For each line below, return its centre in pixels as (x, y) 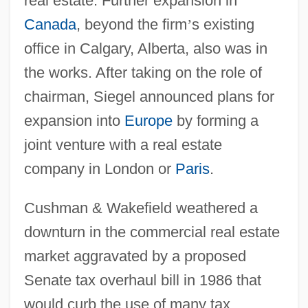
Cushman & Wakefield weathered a (141, 208)
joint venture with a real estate (123, 144)
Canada (50, 24)
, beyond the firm (131, 24)
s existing (223, 24)
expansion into (74, 120)
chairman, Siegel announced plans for (149, 96)
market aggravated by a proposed (135, 256)
